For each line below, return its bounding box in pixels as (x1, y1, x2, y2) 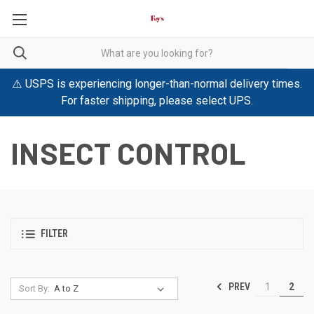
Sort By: (18, 283, 50, 294)
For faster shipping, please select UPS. (61, 94, 253, 107)
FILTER (41, 228, 68, 240)
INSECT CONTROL (11, 135, 247, 170)
